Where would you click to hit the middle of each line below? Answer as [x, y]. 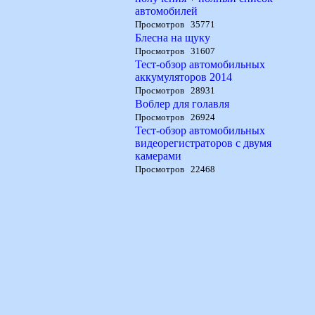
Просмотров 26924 [175, 117]
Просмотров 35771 [175, 24]
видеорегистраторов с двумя [203, 143]
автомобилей [166, 11]
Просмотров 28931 [175, 90]
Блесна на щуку [173, 38]
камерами [158, 156]
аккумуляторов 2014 [184, 77]
